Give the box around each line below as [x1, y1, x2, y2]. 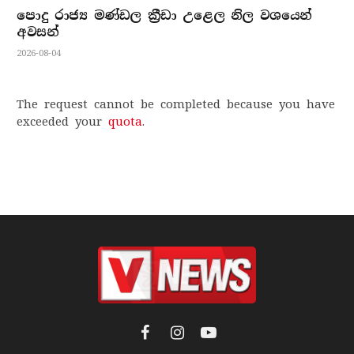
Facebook [144, 332, 194, 347]
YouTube [207, 332, 257, 347]
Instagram [175, 332, 232, 347]
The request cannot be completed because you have [17, 96, 335, 112]
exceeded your [17, 113, 108, 130]
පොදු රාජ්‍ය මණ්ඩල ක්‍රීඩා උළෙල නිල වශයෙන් [17, 6, 312, 24]
